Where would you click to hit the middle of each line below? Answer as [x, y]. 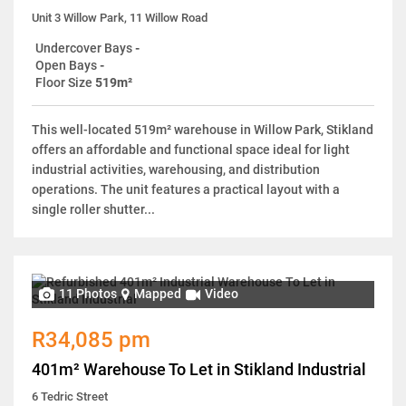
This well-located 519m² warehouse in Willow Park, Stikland [203, 129]
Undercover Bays [84, 48]
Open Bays [66, 65]
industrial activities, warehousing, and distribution [176, 169]
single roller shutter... [93, 209]
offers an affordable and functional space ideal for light [191, 149]
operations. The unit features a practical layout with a [186, 189]
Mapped [158, 294]
